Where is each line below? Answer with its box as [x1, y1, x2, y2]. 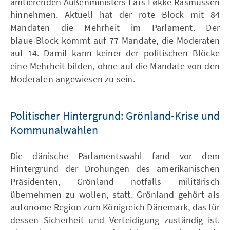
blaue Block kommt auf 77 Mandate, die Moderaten [10, 34, 220, 46]
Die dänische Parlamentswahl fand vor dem [10, 149, 220, 162]
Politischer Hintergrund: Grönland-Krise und [10, 108, 220, 123]
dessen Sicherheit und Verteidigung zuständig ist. [10, 214, 220, 226]
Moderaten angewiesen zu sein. [10, 72, 137, 85]
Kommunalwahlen [10, 122, 99, 137]
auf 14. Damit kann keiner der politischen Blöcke [10, 47, 220, 59]
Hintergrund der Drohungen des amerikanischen [10, 162, 220, 175]
